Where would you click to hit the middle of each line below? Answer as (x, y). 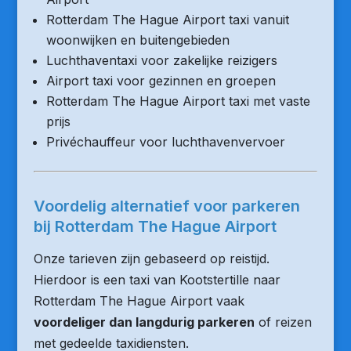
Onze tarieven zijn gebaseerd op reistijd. (151, 259)
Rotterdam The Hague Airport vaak (139, 301)
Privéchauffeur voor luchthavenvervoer (165, 142)
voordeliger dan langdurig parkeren (144, 322)
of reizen (283, 322)
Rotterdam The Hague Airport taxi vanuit (167, 20)
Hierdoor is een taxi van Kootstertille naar (157, 280)
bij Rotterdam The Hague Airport (155, 226)
